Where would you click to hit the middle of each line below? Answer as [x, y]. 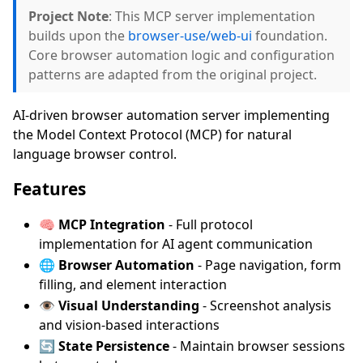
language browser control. [95, 154]
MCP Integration [112, 224]
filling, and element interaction [133, 284]
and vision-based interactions [129, 325]
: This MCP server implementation [212, 16]
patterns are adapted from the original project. [173, 74]
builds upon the [78, 35]
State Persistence [114, 346]
